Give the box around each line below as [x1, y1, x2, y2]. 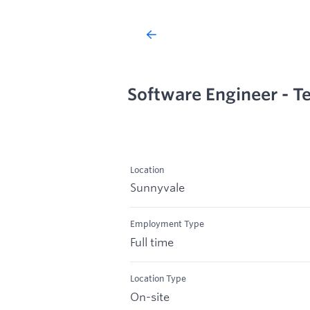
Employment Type [130, 218, 204, 230]
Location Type [130, 273, 186, 284]
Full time [130, 235, 174, 250]
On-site [130, 289, 170, 304]
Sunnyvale [130, 180, 185, 195]
